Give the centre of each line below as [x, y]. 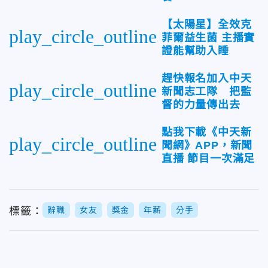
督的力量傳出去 [201, 104]
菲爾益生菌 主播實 [208, 37]
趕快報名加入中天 [207, 78]
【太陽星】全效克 [207, 24]
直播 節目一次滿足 [208, 158]
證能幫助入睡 [195, 51]
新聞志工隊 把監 [207, 91]
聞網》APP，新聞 [207, 145]
